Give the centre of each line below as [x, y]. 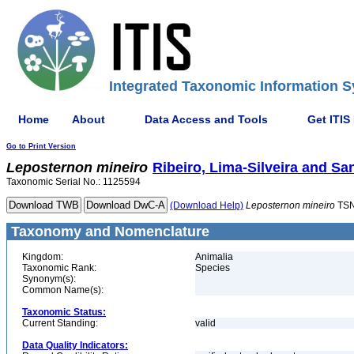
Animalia [214, 257]
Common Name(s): [63, 290]
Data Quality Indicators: [75, 345]
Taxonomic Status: [64, 312]
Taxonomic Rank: [59, 268]
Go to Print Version [41, 146]
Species [213, 268]
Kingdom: [43, 257]
